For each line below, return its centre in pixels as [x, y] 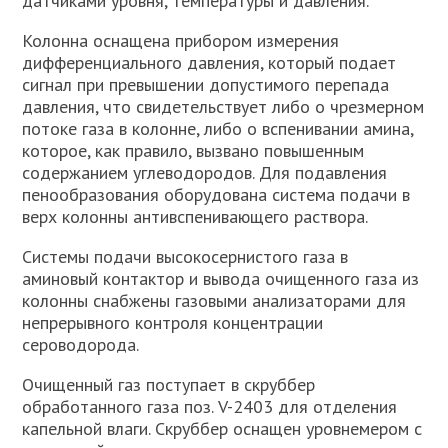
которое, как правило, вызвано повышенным [193, 150]
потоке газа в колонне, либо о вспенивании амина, [218, 128]
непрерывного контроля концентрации [173, 322]
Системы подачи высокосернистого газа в [185, 256]
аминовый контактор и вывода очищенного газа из [221, 278]
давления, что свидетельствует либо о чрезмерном [223, 106]
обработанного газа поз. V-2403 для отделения [210, 406]
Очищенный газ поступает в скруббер [169, 384]
